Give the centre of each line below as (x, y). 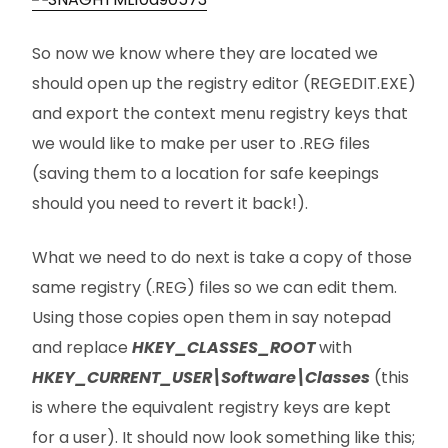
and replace (82, 347)
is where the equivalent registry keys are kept (211, 407)
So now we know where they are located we (205, 53)
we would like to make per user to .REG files (201, 143)
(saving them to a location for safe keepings (205, 173)
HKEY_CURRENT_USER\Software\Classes (201, 377)
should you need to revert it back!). (170, 203)
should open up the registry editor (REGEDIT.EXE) (224, 83)
